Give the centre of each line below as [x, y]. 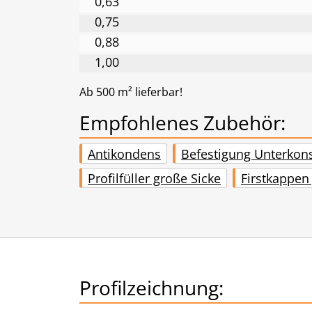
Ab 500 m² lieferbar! [131, 92]
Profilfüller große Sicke [154, 178]
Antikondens [124, 154]
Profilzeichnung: [151, 288]
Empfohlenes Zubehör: [182, 123]
